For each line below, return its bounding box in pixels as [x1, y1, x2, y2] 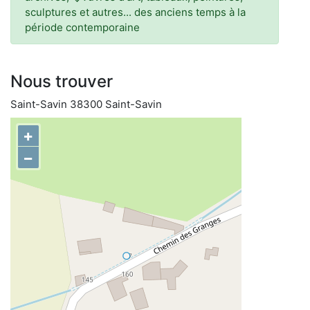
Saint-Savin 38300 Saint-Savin [10, 98, 162, 111]
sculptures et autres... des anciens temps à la [25, 6, 246, 19]
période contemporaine [25, 21, 140, 34]
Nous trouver [10, 71, 113, 91]
